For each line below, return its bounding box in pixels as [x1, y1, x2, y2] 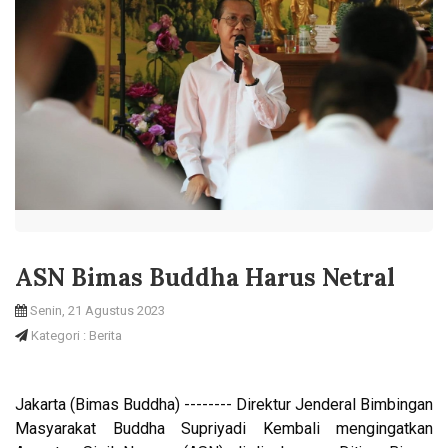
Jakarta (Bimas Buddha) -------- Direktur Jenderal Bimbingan [15, 394, 433, 414]
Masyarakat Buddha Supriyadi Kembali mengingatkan [15, 418, 433, 438]
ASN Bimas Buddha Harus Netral [15, 261, 395, 293]
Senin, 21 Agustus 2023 [27, 302, 165, 318]
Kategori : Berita [28, 327, 122, 343]
